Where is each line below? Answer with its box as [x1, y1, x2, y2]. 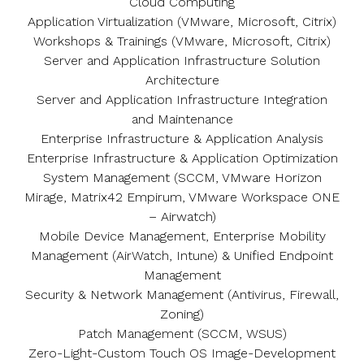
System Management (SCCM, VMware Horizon [42, 170, 322, 185]
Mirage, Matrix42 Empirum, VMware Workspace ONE [24, 189, 340, 205]
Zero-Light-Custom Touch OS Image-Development [28, 345, 336, 361]
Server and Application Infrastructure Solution [44, 53, 320, 68]
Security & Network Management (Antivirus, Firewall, [25, 287, 339, 302]
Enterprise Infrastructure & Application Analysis [41, 131, 323, 146]
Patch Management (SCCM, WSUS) [77, 326, 287, 341]
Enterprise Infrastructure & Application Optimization [26, 150, 338, 166]
